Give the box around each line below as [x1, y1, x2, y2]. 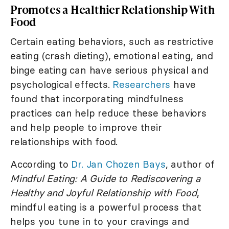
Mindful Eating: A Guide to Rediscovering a [10, 172, 200, 185]
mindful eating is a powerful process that [10, 201, 201, 214]
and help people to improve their [10, 121, 162, 134]
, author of [165, 158, 215, 171]
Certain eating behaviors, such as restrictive [10, 35, 214, 48]
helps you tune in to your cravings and [10, 215, 189, 228]
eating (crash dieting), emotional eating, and [10, 50, 213, 62]
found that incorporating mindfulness [10, 93, 184, 105]
